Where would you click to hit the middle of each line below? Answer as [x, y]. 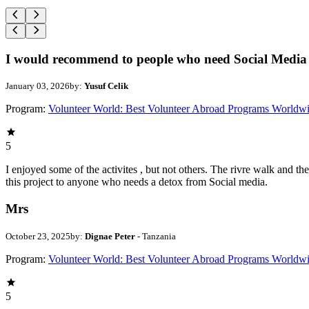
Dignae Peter [111, 236]
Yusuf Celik [106, 86]
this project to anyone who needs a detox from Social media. [137, 182]
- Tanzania [157, 236]
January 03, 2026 [38, 86]
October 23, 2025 [38, 236]
